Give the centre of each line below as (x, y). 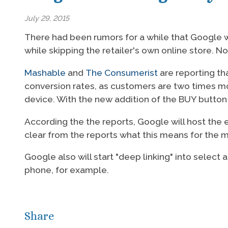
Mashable (45, 72)
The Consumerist (122, 72)
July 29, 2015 (47, 18)
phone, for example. (67, 170)
